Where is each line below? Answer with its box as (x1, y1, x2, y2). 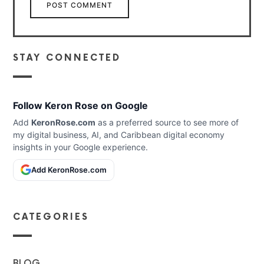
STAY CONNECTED (13, 52, 121, 64)
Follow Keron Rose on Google (13, 99, 148, 111)
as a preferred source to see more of (95, 117, 239, 127)
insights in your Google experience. (13, 141, 148, 152)
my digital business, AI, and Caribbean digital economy (13, 129, 225, 140)
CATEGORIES (13, 211, 90, 223)
